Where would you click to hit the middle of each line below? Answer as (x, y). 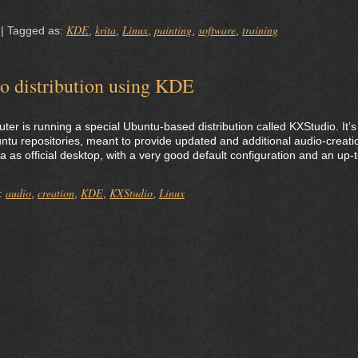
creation (56, 193)
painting (173, 30)
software (217, 30)
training (260, 30)
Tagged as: (37, 30)
